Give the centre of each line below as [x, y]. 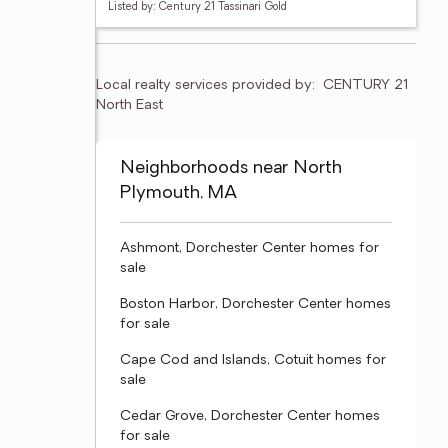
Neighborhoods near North [231, 168]
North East [129, 105]
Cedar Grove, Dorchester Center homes [250, 416]
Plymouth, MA [178, 193]
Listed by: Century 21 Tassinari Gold [197, 7]
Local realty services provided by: [205, 85]
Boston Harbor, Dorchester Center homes [255, 304]
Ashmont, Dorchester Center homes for [249, 248]
